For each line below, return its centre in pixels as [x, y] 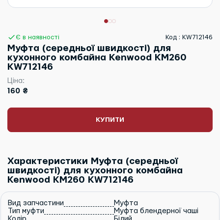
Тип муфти [26, 211]
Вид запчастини [36, 203]
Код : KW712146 [189, 37]
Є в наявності [37, 37]
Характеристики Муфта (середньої [93, 162]
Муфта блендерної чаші [156, 211]
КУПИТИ [110, 120]
